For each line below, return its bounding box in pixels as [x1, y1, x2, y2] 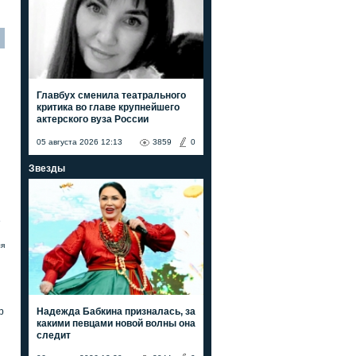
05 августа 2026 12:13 [37, 137, 122, 146]
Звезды [29, 162, 65, 174]
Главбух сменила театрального [37, 89, 186, 101]
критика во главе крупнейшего [37, 101, 180, 113]
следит [37, 329, 71, 341]
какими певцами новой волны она [37, 317, 195, 329]
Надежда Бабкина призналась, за [37, 305, 195, 317]
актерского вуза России [37, 113, 149, 125]
